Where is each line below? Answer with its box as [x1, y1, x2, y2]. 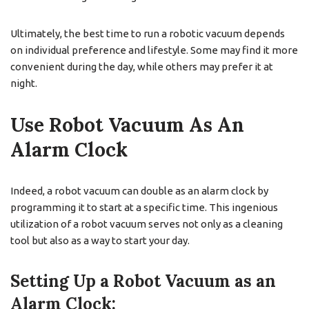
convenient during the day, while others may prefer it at [10, 60, 273, 72]
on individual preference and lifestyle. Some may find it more [10, 43, 298, 56]
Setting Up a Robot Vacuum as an [10, 270, 276, 292]
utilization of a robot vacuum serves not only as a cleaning [10, 217, 283, 230]
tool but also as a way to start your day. [10, 234, 190, 246]
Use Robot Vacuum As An [10, 112, 244, 137]
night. [10, 77, 37, 89]
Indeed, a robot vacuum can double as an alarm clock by [10, 184, 268, 197]
